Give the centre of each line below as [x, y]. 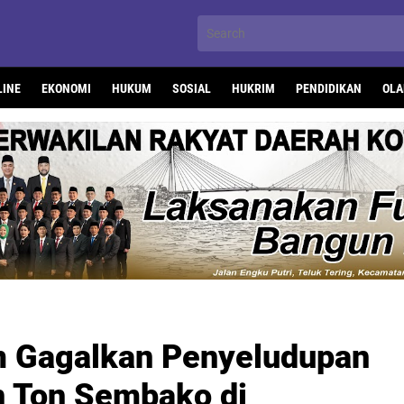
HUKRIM [253, 88]
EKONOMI [66, 88]
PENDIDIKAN [329, 88]
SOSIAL [192, 88]
